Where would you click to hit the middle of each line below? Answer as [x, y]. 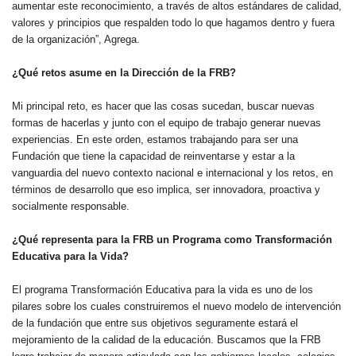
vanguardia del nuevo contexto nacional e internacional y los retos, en [172, 173]
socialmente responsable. [71, 206]
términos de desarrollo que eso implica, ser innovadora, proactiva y [166, 190]
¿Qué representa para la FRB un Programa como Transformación [172, 240]
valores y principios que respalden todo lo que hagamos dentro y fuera [173, 23]
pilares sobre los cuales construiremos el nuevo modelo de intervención [176, 306]
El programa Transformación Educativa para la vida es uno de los [163, 290]
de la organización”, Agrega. [76, 39]
